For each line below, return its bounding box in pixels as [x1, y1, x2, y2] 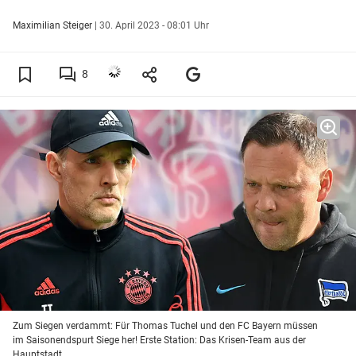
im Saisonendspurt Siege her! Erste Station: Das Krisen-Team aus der [13, 335, 306, 346]
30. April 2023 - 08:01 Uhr [99, 19, 209, 31]
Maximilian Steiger [13, 19, 95, 31]
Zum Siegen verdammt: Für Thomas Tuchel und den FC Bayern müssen [13, 320, 318, 332]
